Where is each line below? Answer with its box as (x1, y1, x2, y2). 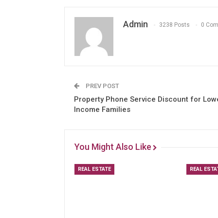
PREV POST (84, 82, 119, 90)
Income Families (74, 105, 130, 114)
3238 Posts (159, 21, 190, 29)
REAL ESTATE (78, 166, 111, 172)
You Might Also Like (74, 142, 151, 152)
